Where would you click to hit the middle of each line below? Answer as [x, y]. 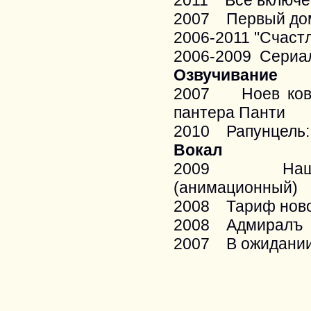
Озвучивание [226, 75]
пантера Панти [229, 112]
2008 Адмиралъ [238, 225]
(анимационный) [236, 187]
